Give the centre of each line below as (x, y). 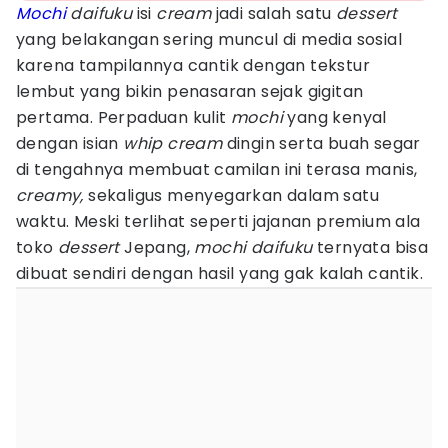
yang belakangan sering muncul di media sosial (209, 39)
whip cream (173, 143)
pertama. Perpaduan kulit (123, 117)
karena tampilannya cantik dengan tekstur (193, 65)
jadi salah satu (276, 13)
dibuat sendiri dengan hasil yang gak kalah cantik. (219, 273)
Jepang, (159, 247)
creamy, (50, 195)
